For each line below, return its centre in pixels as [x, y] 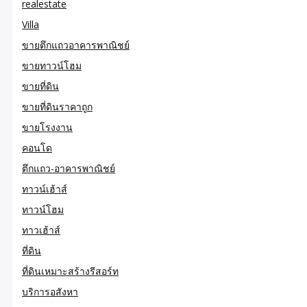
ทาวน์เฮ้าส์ [45, 188]
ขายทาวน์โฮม [52, 65]
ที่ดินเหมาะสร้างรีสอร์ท [70, 271]
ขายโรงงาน [47, 127]
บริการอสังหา [50, 291]
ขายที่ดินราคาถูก [57, 106]
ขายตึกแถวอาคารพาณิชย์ [76, 45]
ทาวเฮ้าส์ [41, 230]
